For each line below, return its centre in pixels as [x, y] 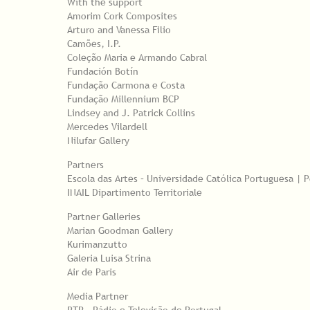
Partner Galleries [104, 216]
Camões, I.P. [94, 43]
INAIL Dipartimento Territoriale [135, 192]
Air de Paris [92, 272]
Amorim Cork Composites [122, 16]
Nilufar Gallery [98, 140]
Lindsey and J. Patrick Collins [131, 112]
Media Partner [98, 296]
